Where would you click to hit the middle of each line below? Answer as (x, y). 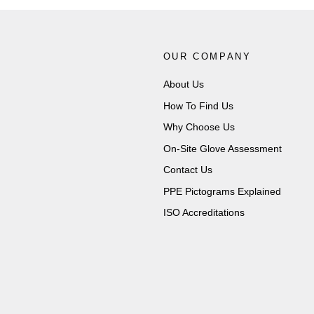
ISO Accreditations (204, 212)
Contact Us (187, 170)
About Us (183, 84)
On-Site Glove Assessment (222, 148)
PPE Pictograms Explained (222, 191)
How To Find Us (198, 105)
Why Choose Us (199, 127)
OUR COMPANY (207, 56)
